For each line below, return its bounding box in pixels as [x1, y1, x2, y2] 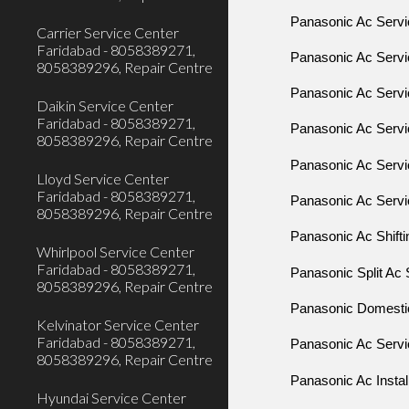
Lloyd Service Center [37, 170, 169, 187]
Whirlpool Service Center [37, 243, 194, 260]
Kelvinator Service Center [37, 316, 199, 333]
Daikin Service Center [37, 97, 173, 114]
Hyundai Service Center [37, 389, 186, 406]
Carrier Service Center [37, 24, 179, 41]
